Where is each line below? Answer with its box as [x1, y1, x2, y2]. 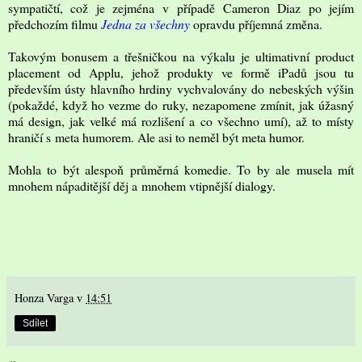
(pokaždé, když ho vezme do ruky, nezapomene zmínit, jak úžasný [8, 95, 354, 113]
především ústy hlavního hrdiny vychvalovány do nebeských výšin [8, 79, 354, 97]
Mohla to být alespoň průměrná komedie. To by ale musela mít [8, 160, 354, 178]
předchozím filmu [8, 15, 101, 32]
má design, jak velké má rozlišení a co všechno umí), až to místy [8, 112, 354, 129]
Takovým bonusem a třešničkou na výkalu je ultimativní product [8, 47, 354, 65]
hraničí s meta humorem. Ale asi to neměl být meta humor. [8, 128, 305, 145]
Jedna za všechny [101, 15, 190, 32]
